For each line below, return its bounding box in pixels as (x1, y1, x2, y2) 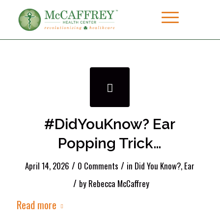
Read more (16, 197, 56, 212)
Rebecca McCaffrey (88, 177, 149, 190)
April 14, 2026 (25, 160, 70, 172)
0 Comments (78, 160, 119, 172)
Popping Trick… (58, 135, 162, 152)
